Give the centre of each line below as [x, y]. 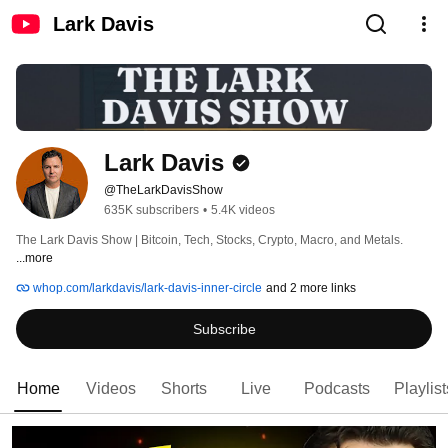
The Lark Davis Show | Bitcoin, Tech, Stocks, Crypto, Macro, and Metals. [211, 240]
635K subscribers [151, 210]
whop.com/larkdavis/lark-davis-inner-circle [146, 288]
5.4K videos [243, 210]
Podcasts [337, 389]
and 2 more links [311, 288]
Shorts [184, 389]
